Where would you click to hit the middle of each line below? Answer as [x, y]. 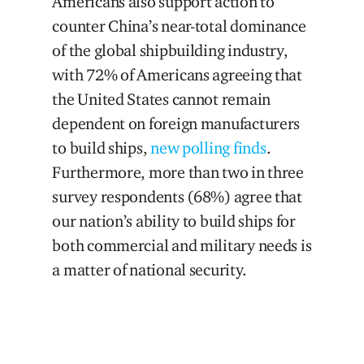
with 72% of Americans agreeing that [177, 75]
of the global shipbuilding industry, [170, 51]
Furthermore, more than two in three [178, 173]
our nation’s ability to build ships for [174, 221]
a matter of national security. [149, 270]
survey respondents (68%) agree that [177, 197]
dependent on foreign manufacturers [176, 124]
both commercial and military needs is [182, 246]
